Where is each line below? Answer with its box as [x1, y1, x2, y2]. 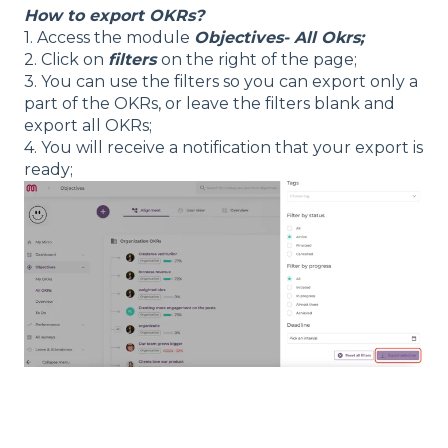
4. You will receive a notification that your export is [24, 138, 423, 158]
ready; [24, 160, 73, 180]
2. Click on [24, 50, 108, 70]
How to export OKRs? [24, 6, 204, 26]
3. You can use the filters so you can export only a [24, 72, 418, 92]
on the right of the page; [161, 50, 357, 70]
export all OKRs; [24, 116, 152, 136]
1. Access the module [24, 28, 194, 48]
